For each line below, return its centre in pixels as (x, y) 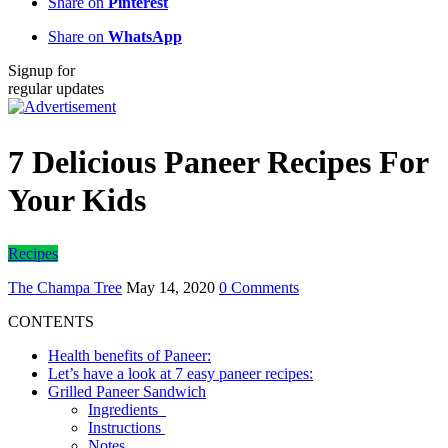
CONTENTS (51, 322)
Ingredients (127, 410)
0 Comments (259, 288)
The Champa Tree (65, 288)
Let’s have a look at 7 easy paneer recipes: (180, 374)
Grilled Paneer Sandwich (127, 392)
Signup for (41, 70)
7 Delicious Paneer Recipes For (218, 161)
